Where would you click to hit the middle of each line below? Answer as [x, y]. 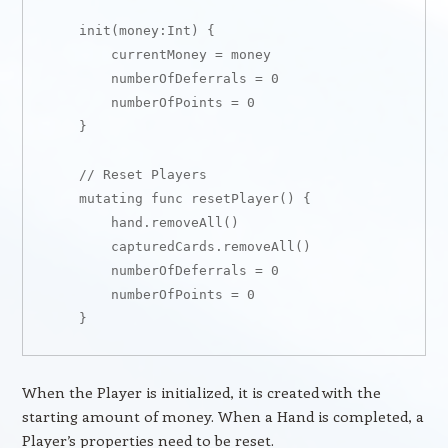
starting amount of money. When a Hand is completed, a [222, 416]
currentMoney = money [158, 54]
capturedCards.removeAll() [178, 246]
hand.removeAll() [142, 222]
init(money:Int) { [130, 30]
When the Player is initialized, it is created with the [201, 392]
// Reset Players [126, 174]
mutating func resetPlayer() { [178, 198]
